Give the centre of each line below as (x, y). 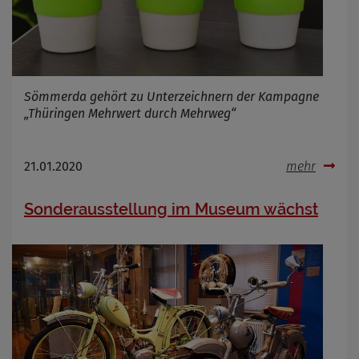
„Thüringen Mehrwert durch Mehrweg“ (130, 113)
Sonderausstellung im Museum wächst (171, 209)
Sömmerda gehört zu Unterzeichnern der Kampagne (171, 96)
